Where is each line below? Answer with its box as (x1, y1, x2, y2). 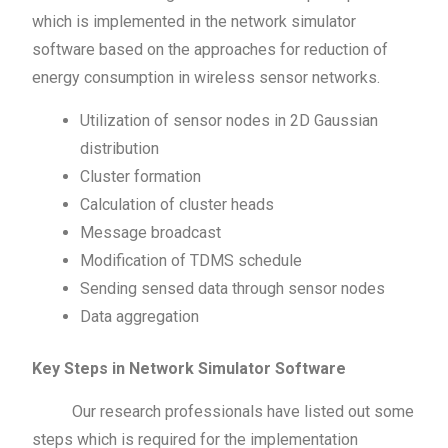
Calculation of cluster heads (80, 194, 275, 214)
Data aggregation (80, 306, 200, 326)
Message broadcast (80, 222, 222, 242)
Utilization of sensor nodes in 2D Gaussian (80, 110, 379, 130)
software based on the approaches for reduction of (32, 39, 389, 59)
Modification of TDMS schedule (80, 250, 303, 270)
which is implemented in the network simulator (32, 11, 357, 31)
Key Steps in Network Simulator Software (32, 358, 347, 378)
